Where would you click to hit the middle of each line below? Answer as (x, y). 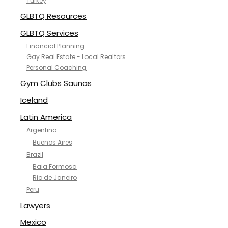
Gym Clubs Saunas (56, 83)
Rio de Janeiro (55, 177)
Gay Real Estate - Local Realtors (76, 57)
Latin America (46, 117)
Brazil (35, 154)
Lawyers (35, 205)
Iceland (34, 100)
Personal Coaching (56, 67)
